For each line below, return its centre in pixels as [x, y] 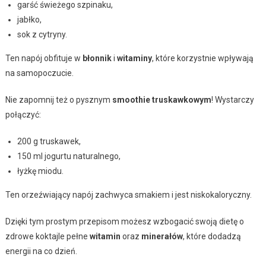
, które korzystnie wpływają [202, 58]
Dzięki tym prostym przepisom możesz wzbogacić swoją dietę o [124, 221]
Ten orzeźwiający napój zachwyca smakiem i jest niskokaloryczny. [128, 194]
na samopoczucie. [39, 73]
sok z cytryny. [42, 34]
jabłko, [29, 19]
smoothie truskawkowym [161, 99]
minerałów [162, 236]
